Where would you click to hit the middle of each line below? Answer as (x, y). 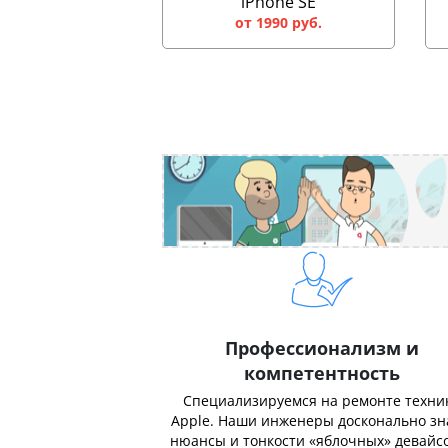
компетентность (322, 373)
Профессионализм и (322, 348)
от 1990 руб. (278, 22)
